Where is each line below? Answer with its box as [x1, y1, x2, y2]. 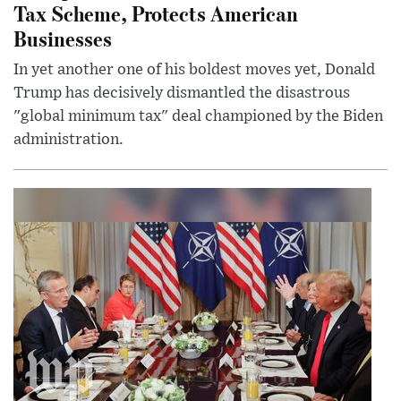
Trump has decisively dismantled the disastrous [13, 84, 350, 101]
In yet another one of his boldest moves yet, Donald [13, 61, 375, 78]
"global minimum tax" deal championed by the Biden [13, 107, 383, 124]
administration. [13, 131, 124, 148]
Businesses [13, 23, 112, 52]
